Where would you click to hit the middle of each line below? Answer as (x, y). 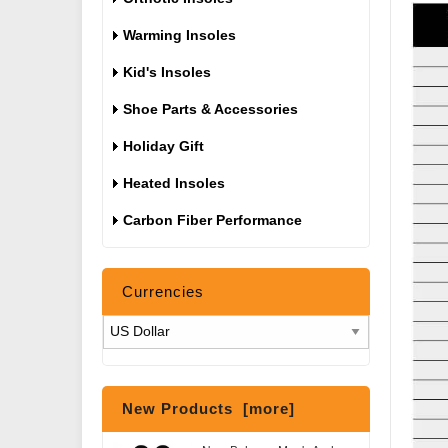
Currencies (163, 291)
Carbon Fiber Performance (212, 220)
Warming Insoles (179, 35)
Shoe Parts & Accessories (210, 109)
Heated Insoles (174, 183)
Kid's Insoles (167, 72)
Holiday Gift (163, 146)
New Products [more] (208, 408)
